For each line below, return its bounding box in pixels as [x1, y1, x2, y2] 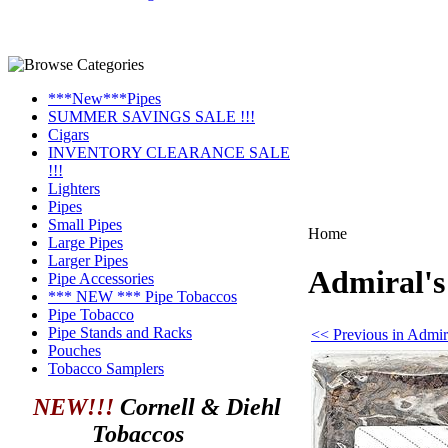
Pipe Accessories [48, 270, 154, 287]
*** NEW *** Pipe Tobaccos [48, 288, 237, 305]
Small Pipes [48, 216, 122, 233]
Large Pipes [48, 234, 123, 251]
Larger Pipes [48, 252, 128, 269]
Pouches [48, 342, 101, 359]
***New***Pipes [48, 90, 161, 107]
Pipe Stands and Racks [48, 324, 192, 341]
